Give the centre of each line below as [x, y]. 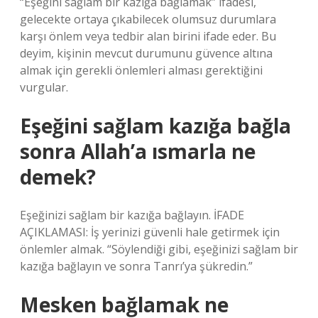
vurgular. [44, 87]
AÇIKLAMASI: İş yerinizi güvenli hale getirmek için [150, 232]
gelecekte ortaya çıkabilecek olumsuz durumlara [148, 19]
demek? [58, 177]
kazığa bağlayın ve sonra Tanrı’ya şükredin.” [136, 266]
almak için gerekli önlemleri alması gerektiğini [141, 70]
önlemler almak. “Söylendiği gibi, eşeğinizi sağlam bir [159, 249]
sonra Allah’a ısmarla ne [138, 151]
